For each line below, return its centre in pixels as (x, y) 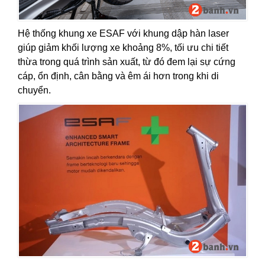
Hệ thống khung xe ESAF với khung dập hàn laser (123, 33)
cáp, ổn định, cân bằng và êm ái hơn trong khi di (118, 76)
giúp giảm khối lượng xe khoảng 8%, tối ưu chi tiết (123, 48)
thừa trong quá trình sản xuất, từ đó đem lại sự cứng (127, 62)
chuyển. (34, 90)
